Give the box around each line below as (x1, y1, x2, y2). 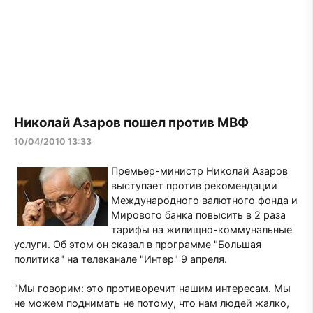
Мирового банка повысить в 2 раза (111, 208, 286, 221)
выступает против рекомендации (111, 179, 277, 191)
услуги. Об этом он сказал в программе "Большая (14, 238, 261, 250)
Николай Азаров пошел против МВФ (14, 114, 249, 131)
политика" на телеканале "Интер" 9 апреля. (14, 252, 227, 265)
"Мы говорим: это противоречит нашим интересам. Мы (14, 282, 291, 294)
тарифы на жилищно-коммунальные (111, 223, 292, 235)
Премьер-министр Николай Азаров (111, 164, 288, 177)
